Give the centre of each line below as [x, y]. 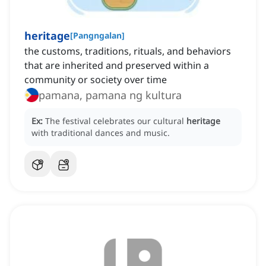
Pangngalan [97, 36]
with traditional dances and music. [101, 133]
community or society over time [96, 80]
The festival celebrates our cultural [116, 121]
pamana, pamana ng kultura [110, 95]
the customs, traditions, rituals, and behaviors [128, 51]
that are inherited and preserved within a [117, 66]
